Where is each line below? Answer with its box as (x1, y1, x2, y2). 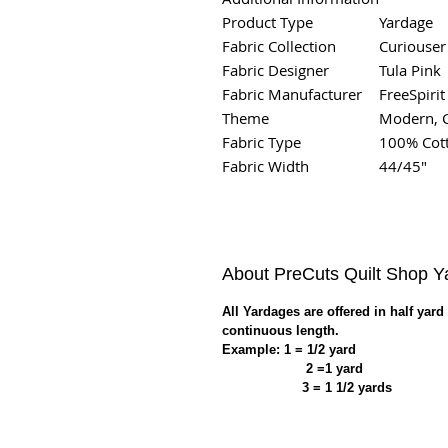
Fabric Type (222, 131, 301, 152)
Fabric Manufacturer (222, 83, 362, 104)
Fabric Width (222, 155, 309, 176)
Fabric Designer (222, 59, 329, 80)
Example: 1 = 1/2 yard (222, 341, 360, 357)
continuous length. (222, 322, 339, 338)
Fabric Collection (222, 35, 336, 56)
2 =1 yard (222, 360, 367, 376)
